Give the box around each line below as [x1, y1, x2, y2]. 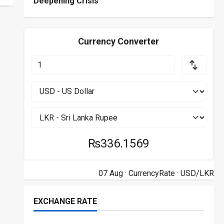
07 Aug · [98, 168, 128, 178]
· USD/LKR [174, 168, 214, 178]
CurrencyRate [128, 168, 175, 178]
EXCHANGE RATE [33, 196, 97, 206]
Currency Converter [78, 36, 159, 47]
